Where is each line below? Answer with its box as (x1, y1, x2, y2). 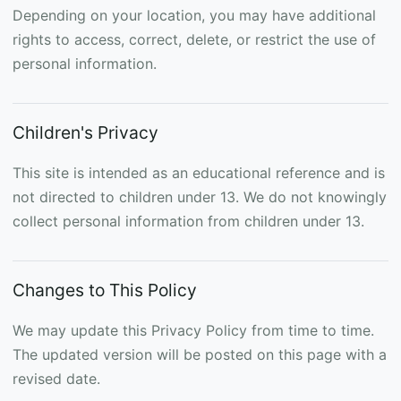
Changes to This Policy (13, 279, 197, 301)
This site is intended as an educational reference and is (13, 164, 385, 182)
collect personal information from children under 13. (13, 212, 364, 230)
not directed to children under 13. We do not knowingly (13, 188, 387, 206)
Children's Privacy (13, 122, 158, 143)
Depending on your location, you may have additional (13, 6, 376, 24)
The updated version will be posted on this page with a (13, 346, 387, 363)
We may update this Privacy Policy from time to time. (13, 321, 374, 339)
